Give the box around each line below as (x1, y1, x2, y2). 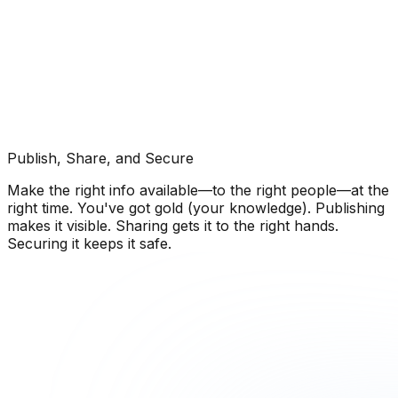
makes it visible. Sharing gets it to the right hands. (7, 216, 338, 235)
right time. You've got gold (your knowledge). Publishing (7, 198, 385, 217)
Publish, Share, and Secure (7, 148, 194, 167)
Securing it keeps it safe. (7, 234, 171, 252)
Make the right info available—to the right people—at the (7, 180, 389, 199)
